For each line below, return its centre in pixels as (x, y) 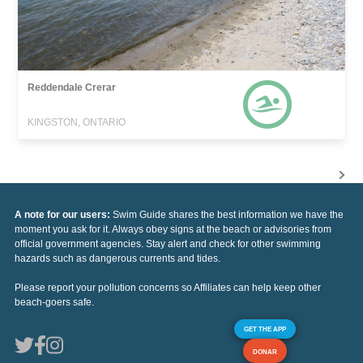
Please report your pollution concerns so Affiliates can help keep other (168, 287)
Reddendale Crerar (72, 87)
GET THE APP (265, 329)
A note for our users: (64, 214)
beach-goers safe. (54, 302)
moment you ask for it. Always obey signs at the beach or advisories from (173, 229)
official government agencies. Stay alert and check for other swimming (168, 243)
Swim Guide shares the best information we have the (228, 214)
